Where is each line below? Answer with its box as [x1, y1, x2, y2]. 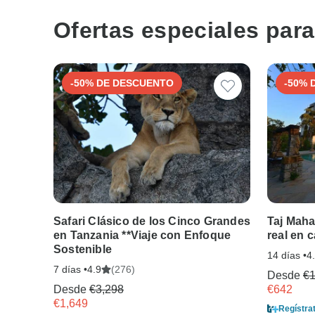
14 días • [267, 249, 307, 261]
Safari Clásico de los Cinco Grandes [53, 214, 250, 227]
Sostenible [53, 243, 112, 255]
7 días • [53, 263, 87, 275]
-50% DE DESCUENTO [70, 77, 174, 89]
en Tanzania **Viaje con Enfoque [53, 229, 231, 241]
